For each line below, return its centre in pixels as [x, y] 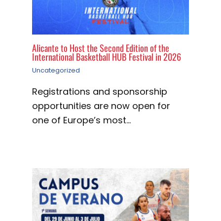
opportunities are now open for [101, 106]
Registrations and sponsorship [100, 91]
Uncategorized [56, 70]
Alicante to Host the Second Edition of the [101, 47]
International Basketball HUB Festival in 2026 [107, 56]
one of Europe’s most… [81, 120]
